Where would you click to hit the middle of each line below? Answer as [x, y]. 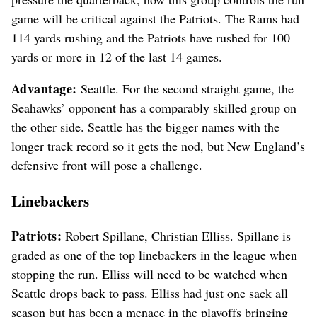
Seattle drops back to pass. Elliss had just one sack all [150, 293]
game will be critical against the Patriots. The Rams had [155, 18]
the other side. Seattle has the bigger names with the [145, 126]
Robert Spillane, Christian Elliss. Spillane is [177, 235]
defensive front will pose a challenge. [107, 165]
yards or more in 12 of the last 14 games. [117, 56]
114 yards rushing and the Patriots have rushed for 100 [151, 37]
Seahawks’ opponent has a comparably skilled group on [154, 107]
